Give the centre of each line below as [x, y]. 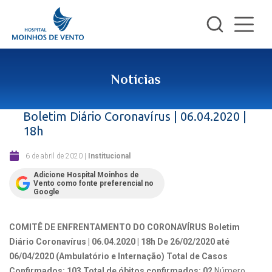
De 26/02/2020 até [193, 242]
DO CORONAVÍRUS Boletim [186, 227]
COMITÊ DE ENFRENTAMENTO [71, 227]
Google [46, 192]
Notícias [136, 79]
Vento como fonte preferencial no [93, 183]
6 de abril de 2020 [54, 156]
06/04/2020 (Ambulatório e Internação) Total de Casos [118, 256]
